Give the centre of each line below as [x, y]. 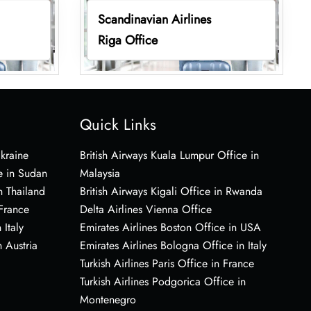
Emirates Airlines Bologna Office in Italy [173, 245]
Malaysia [100, 173]
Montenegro [108, 299]
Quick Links [118, 124]
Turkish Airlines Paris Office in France [167, 263]
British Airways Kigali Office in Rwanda [171, 191]
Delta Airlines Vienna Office [145, 209]
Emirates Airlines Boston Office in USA [170, 227]
